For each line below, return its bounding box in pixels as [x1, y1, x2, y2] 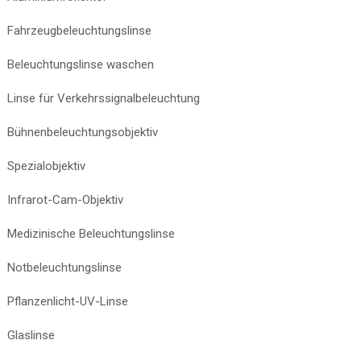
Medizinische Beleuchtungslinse [7, 226, 175, 241]
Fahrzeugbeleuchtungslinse [7, 23, 151, 38]
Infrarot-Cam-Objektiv [7, 192, 123, 207]
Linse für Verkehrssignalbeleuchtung [7, 90, 200, 106]
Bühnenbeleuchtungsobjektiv [7, 124, 158, 139]
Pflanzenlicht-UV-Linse [7, 293, 128, 309]
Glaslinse [7, 327, 55, 342]
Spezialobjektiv [7, 158, 85, 173]
